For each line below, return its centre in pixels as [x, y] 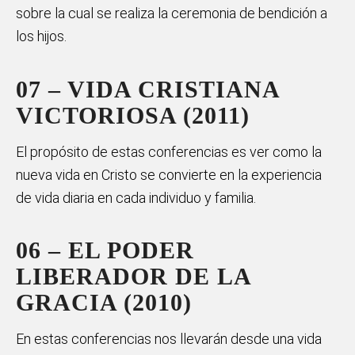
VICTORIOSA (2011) [133, 115]
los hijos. [41, 36]
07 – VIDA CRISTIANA [147, 89]
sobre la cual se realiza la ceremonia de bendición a [172, 13]
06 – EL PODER [105, 250]
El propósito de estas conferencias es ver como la [169, 151]
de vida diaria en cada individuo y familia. [136, 197]
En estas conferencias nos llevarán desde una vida [169, 339]
